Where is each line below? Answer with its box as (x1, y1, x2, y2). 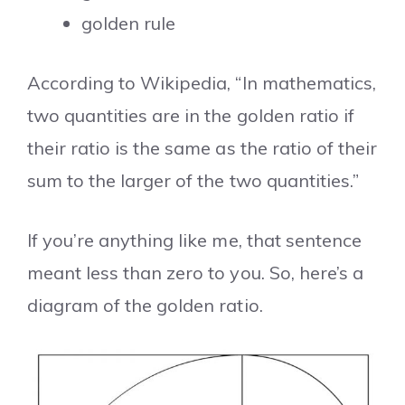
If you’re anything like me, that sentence (27, 228, 362, 251)
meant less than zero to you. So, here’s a (27, 260, 363, 284)
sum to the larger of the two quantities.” (27, 168, 359, 192)
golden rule (81, 11, 176, 34)
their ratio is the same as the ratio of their (27, 136, 377, 159)
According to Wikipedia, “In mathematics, (27, 71, 376, 94)
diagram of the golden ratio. (27, 293, 263, 316)
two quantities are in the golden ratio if (27, 103, 354, 127)
